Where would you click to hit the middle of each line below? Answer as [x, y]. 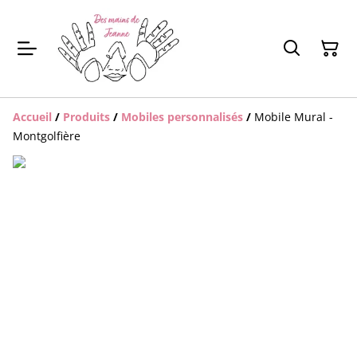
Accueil [32, 116]
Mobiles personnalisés [182, 116]
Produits [86, 116]
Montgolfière [47, 135]
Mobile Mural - [294, 116]
